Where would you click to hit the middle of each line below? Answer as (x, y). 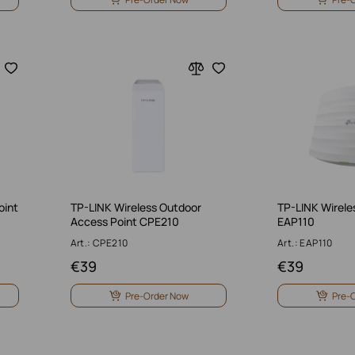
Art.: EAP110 (305, 243)
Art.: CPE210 (99, 243)
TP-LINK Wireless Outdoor (136, 207)
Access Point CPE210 (124, 221)
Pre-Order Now (157, 296)
